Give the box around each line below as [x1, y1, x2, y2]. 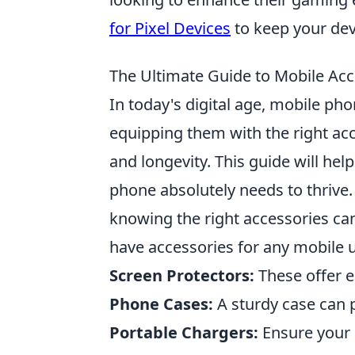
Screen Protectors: [109, 264, 254, 286]
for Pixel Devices [109, 17, 231, 39]
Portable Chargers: [109, 321, 258, 343]
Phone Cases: [109, 292, 213, 315]
